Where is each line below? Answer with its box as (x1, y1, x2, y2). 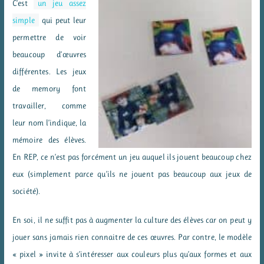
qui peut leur (38, 15, 87, 25)
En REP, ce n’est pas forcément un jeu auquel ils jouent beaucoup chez (12, 151, 252, 161)
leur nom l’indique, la (12, 117, 87, 127)
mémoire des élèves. (12, 134, 87, 144)
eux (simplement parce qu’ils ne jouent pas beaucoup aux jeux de (12, 169, 252, 179)
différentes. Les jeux (12, 66, 87, 76)
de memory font (12, 83, 87, 93)
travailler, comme (12, 100, 87, 110)
